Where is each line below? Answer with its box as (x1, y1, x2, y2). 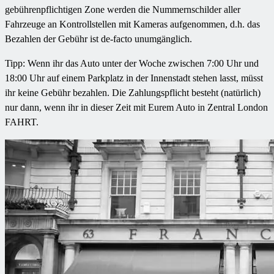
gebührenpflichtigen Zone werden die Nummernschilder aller (5, 4, 240, 15)
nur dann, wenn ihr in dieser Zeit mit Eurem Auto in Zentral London (5, 102, 268, 113)
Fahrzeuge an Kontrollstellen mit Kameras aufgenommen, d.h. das (5, 18, 260, 29)
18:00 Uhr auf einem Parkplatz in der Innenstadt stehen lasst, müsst (5, 72, 263, 83)
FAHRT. (5, 116, 39, 127)
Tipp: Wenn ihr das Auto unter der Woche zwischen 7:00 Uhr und (5, 57, 259, 68)
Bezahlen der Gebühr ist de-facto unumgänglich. (5, 33, 192, 44)
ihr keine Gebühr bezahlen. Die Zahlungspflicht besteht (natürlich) (5, 87, 261, 98)
